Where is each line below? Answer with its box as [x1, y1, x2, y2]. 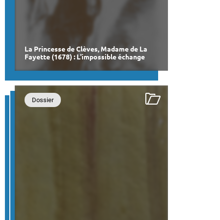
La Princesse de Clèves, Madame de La [25, 45, 147, 54]
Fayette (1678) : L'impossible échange [25, 53, 145, 61]
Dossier [32, 96, 54, 104]
